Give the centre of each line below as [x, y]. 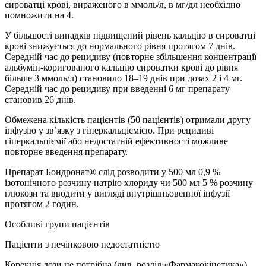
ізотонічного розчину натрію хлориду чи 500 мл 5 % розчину [129, 183]
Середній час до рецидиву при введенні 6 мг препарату [117, 89]
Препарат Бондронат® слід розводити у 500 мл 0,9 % [113, 172]
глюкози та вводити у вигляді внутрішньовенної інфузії [117, 194]
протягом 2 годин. [42, 204]
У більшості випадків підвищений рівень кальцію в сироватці [130, 36]
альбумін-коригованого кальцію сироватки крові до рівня [121, 68]
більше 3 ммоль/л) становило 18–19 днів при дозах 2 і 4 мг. [123, 78]
